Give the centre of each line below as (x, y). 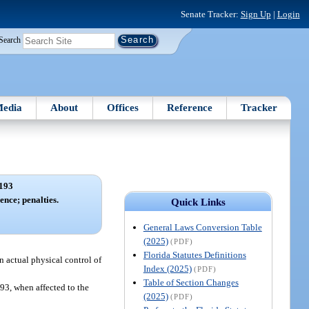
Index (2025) (167, 268)
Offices (122, 107)
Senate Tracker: (210, 14)
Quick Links (198, 202)
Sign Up (256, 14)
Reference (190, 107)
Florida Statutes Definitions (195, 255)
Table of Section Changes (191, 282)
